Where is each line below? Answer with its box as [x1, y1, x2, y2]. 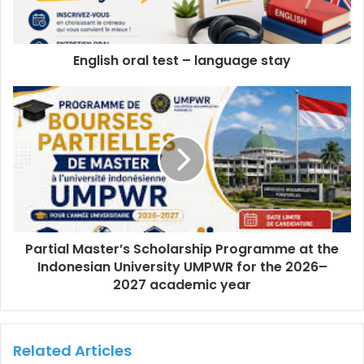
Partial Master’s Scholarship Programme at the [25, 239, 339, 258]
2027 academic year [113, 275, 251, 294]
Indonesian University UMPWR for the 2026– [37, 257, 327, 276]
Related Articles [13, 340, 132, 361]
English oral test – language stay [73, 50, 291, 70]
